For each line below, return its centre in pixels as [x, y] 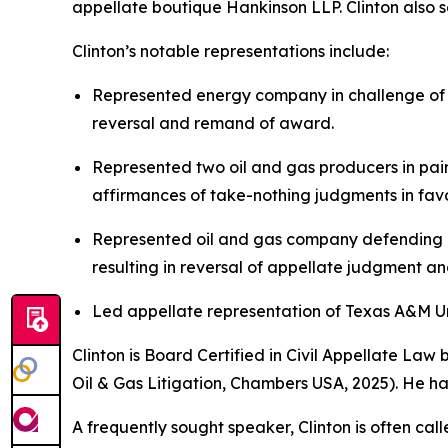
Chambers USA [287, 382]
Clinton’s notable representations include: [230, 50]
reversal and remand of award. [213, 122]
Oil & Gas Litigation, [151, 382]
